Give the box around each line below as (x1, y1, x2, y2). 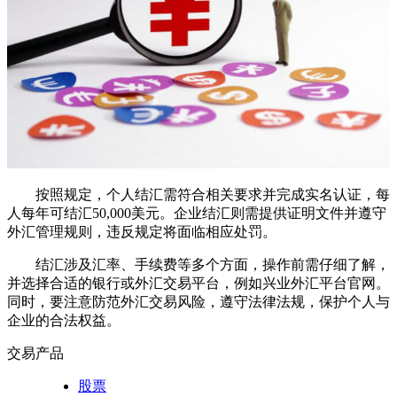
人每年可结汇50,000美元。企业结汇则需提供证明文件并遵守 (7, 206, 386, 222)
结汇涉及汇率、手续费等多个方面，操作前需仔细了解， (35, 257, 390, 273)
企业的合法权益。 (7, 313, 121, 329)
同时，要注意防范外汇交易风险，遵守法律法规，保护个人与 (7, 294, 390, 310)
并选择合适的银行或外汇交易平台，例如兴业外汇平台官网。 (7, 276, 390, 292)
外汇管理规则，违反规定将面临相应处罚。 (7, 224, 276, 240)
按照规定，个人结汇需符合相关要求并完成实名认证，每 (35, 187, 390, 203)
